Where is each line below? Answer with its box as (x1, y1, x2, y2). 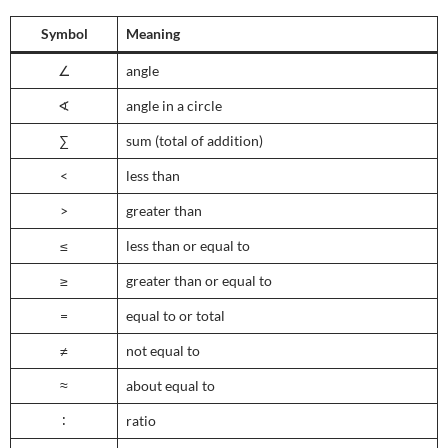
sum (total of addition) (126, 132, 263, 150)
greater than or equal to (126, 272, 272, 290)
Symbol (40, 25, 88, 43)
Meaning (126, 25, 180, 43)
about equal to (126, 377, 215, 395)
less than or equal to (126, 237, 250, 255)
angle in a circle (126, 97, 222, 115)
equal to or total (126, 307, 225, 325)
